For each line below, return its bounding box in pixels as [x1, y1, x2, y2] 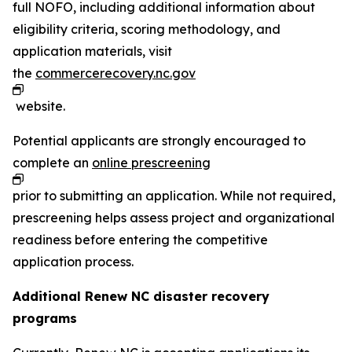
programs [13, 310, 77, 326]
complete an [13, 155, 92, 170]
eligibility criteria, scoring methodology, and [13, 21, 280, 37]
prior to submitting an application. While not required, [13, 188, 335, 203]
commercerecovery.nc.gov [35, 65, 196, 81]
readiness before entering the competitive [13, 232, 268, 247]
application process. [13, 254, 137, 269]
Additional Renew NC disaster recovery [13, 288, 269, 304]
